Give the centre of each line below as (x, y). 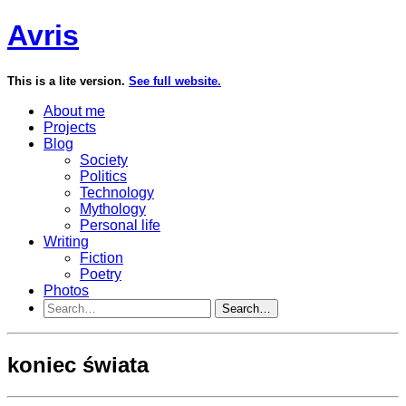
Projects (70, 127)
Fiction (101, 257)
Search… (246, 308)
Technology (117, 192)
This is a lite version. (68, 81)
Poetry (101, 274)
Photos (66, 290)
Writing (66, 241)
